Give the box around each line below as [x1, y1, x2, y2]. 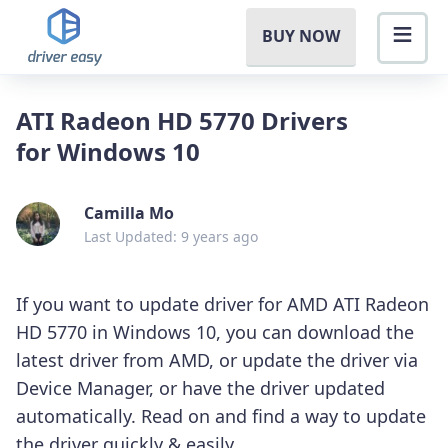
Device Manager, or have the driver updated [16, 375, 385, 400]
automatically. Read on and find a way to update [16, 403, 426, 428]
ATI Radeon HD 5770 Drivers [16, 103, 348, 137]
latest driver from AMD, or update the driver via [16, 347, 418, 372]
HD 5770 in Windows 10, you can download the [16, 319, 414, 344]
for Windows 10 [16, 134, 200, 168]
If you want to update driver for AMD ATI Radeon [16, 291, 429, 316]
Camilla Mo [83, 201, 174, 224]
